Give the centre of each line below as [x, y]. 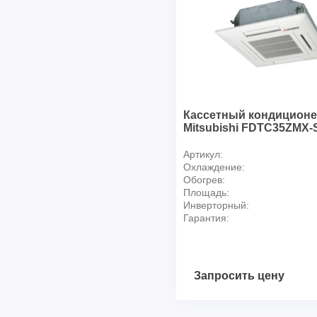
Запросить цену [239, 275]
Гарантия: [206, 218]
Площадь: [206, 192]
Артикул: [203, 154]
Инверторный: [216, 205]
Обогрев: [204, 179]
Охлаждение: [214, 167]
